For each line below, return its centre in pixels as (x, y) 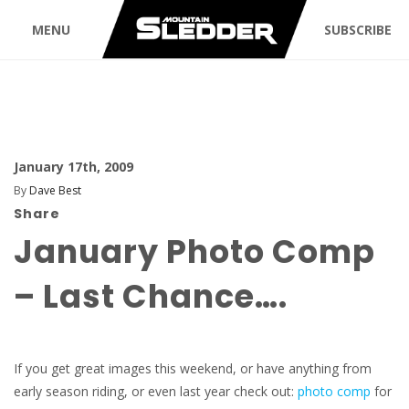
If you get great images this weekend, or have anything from (193, 368)
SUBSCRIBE (358, 29)
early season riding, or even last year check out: (156, 391)
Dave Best (55, 190)
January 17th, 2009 (73, 167)
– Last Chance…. (151, 296)
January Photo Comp (194, 252)
